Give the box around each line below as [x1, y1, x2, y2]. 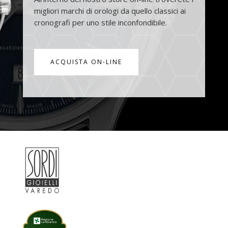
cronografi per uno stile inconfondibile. [34, 17, 167, 28]
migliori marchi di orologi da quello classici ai [34, 6, 186, 16]
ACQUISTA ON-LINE [50, 58, 122, 67]
